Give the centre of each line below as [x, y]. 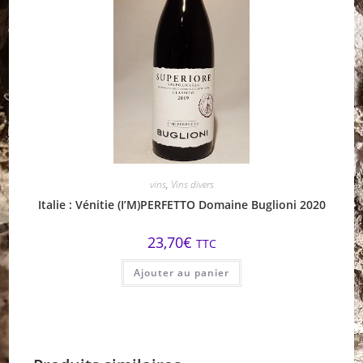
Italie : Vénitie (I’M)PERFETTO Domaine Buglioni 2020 [181, 205]
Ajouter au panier [181, 273]
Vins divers [192, 185]
